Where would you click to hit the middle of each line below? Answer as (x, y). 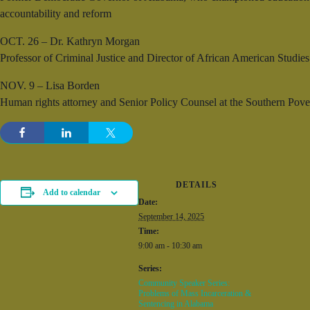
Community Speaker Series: (184, 283)
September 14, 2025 (171, 217)
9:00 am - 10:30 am (170, 246)
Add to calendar (72, 192)
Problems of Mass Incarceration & (195, 293)
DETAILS (197, 185)
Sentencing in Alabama (176, 304)
